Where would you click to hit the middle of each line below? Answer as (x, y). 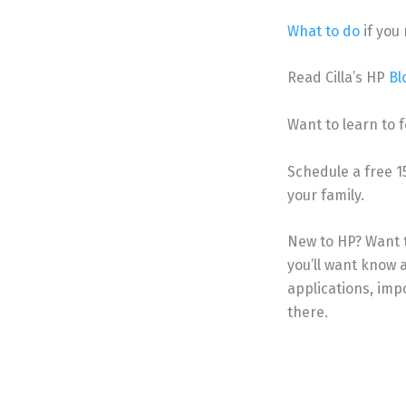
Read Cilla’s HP (338, 78)
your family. (326, 195)
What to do (324, 31)
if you (382, 31)
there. (308, 313)
